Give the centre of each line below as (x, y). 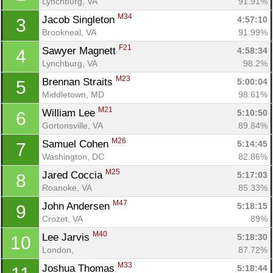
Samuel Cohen (77, 144)
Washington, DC (73, 156)
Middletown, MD (73, 94)
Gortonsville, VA (73, 125)
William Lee (70, 113)
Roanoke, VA (67, 187)
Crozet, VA (62, 218)
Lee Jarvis (67, 237)
